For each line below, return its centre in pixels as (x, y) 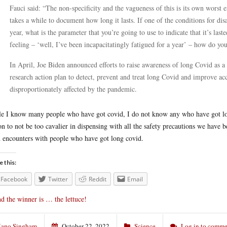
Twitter (58, 179)
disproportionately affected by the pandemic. (73, 89)
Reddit (98, 179)
